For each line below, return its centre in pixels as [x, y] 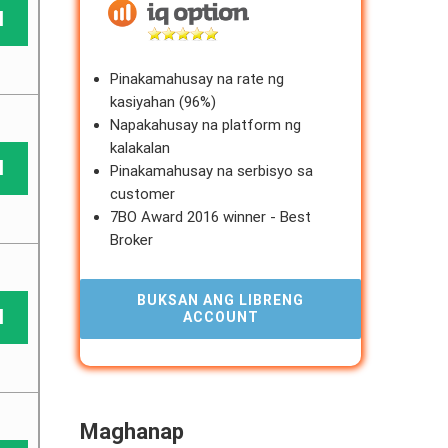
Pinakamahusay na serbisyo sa [212, 171]
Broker [132, 240]
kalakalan [140, 148]
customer [143, 194]
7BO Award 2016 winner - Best [211, 217]
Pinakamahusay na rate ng [197, 79]
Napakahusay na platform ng [206, 125]
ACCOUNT [220, 317]
